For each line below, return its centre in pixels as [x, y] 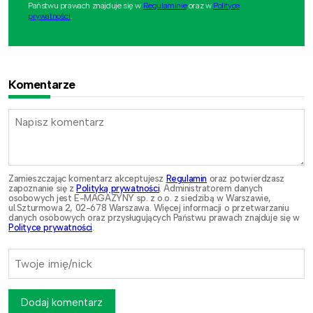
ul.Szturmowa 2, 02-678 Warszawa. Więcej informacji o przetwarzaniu [149, 208]
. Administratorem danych [211, 189]
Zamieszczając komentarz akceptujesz [87, 179]
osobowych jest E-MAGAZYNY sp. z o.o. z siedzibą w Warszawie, [140, 198]
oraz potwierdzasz [246, 179]
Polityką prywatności [118, 189]
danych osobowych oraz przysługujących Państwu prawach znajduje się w [154, 218]
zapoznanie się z [43, 189]
